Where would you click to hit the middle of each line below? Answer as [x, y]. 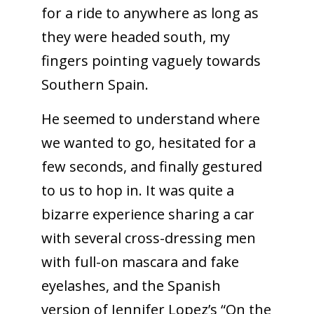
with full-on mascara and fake [140, 261]
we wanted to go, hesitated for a [148, 142]
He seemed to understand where [150, 118]
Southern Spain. [95, 84]
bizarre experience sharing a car [148, 214]
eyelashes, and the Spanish [131, 285]
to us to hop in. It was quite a [137, 190]
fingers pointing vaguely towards [151, 60]
